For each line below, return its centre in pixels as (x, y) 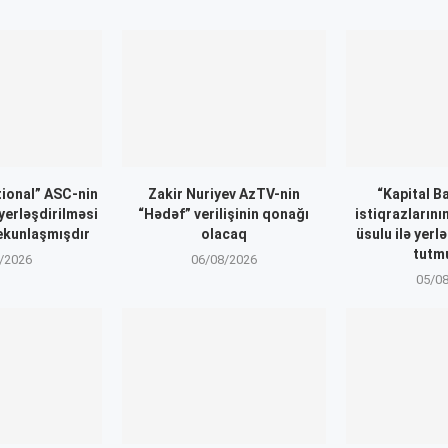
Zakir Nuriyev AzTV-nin (223, 193)
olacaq (223, 233)
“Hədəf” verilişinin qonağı (224, 213)
